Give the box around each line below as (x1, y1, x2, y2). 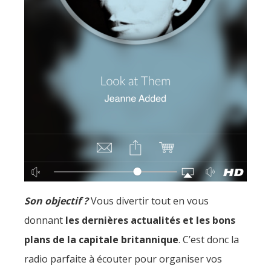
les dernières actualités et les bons (63, 213, 235, 227)
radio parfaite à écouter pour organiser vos (24, 252, 222, 266)
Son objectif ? (24, 194, 88, 207)
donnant (24, 213, 63, 227)
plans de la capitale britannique (24, 232, 178, 246)
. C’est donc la (178, 232, 239, 246)
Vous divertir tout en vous (88, 194, 209, 207)
